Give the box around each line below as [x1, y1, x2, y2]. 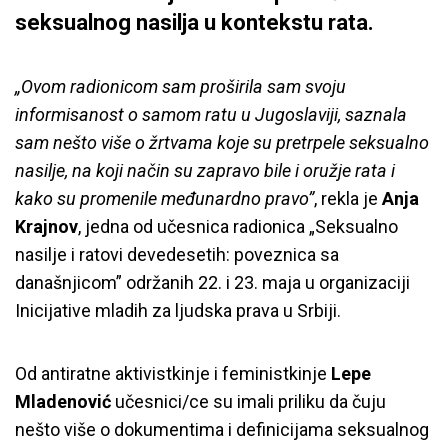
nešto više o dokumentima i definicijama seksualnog [15, 419, 429, 440]
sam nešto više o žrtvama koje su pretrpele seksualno [15, 132, 429, 153]
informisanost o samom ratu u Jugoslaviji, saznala [15, 104, 407, 125]
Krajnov [15, 216, 78, 237]
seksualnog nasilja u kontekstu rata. [15, 10, 374, 35]
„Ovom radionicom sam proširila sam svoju [15, 76, 346, 97]
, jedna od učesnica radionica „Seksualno [78, 216, 398, 237]
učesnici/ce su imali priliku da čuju [111, 391, 386, 412]
